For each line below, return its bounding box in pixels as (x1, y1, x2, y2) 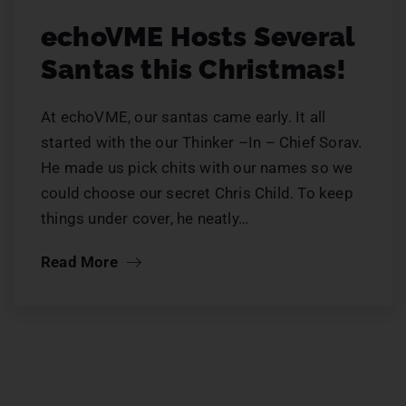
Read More (41, 253, 121, 272)
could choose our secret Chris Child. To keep (41, 184, 353, 203)
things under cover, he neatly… (41, 209, 248, 228)
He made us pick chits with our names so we (41, 159, 353, 178)
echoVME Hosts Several (41, 21, 355, 53)
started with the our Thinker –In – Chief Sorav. (41, 133, 362, 152)
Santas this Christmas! (41, 53, 347, 86)
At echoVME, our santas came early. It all (41, 108, 326, 127)
